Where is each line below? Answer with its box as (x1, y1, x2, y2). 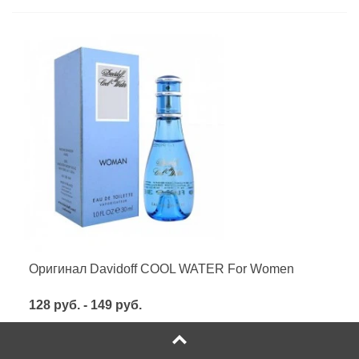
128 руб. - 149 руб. (29, 297, 142, 312)
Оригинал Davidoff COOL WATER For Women (29, 261, 294, 276)
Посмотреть (40, 338, 103, 352)
